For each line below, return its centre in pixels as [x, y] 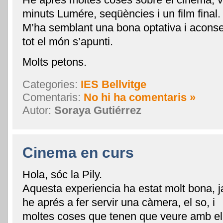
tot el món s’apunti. [68, 42]
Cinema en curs [78, 153]
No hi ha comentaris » [140, 98]
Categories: [52, 85]
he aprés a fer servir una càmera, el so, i [119, 203]
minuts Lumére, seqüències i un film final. [121, 14]
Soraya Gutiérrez [98, 111]
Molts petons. [55, 62]
